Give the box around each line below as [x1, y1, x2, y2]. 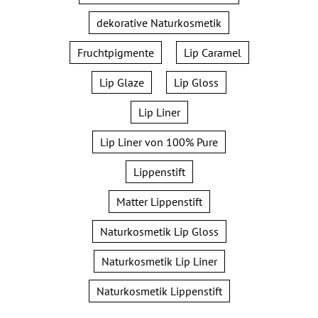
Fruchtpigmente [77, 45, 154, 60]
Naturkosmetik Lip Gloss [99, 224, 219, 239]
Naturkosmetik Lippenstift [96, 284, 222, 299]
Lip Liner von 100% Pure [100, 135, 218, 150]
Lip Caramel [183, 45, 241, 60]
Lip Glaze [99, 75, 144, 90]
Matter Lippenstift [116, 194, 202, 209]
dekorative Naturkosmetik [97, 16, 221, 31]
